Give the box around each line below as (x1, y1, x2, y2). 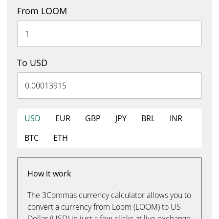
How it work (27, 168, 71, 179)
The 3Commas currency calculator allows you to (27, 190, 191, 200)
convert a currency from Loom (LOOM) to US (27, 201, 181, 212)
